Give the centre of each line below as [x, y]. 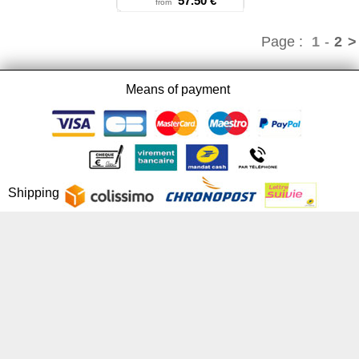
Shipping [35, 193]
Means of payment [179, 89]
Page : [286, 42]
